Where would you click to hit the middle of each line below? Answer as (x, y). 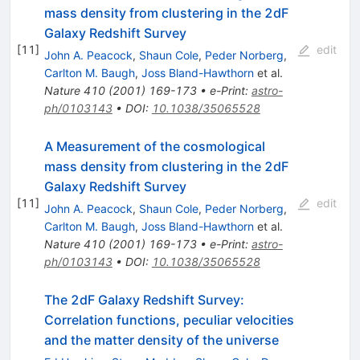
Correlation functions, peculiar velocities (169, 319)
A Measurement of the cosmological (154, 146)
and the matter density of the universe (161, 340)
